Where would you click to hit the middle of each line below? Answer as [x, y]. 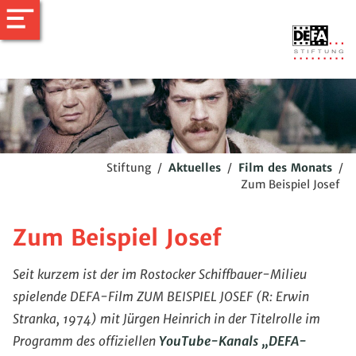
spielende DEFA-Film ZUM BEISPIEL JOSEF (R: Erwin [161, 296]
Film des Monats [285, 167]
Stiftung [129, 167]
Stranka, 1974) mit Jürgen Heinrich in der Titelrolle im [166, 319]
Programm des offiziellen [86, 341]
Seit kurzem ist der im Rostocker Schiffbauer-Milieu [160, 274]
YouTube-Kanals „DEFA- [233, 341]
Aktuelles [195, 167]
